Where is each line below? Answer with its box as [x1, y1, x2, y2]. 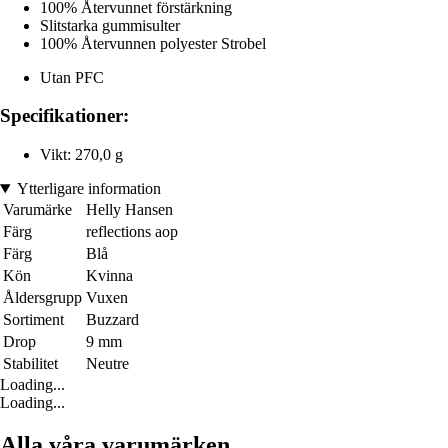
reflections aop [86, 223, 178, 241]
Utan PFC [40, 68, 104, 86]
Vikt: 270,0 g [40, 146, 123, 164]
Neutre [86, 355, 129, 373]
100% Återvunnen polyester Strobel [40, 34, 266, 52]
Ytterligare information [16, 180, 161, 198]
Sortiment [3, 311, 64, 329]
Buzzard [86, 311, 139, 329]
